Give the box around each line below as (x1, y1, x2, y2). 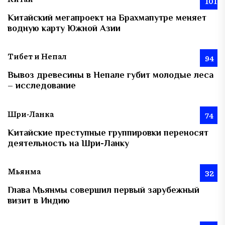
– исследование (8, 80, 76, 91)
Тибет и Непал (8, 50, 67, 62)
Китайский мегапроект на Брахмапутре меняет (8, 13, 206, 23)
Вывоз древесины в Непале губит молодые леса (8, 70, 213, 80)
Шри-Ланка (8, 107, 54, 120)
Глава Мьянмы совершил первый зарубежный (8, 184, 199, 195)
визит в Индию (8, 195, 70, 205)
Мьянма (8, 165, 41, 177)
